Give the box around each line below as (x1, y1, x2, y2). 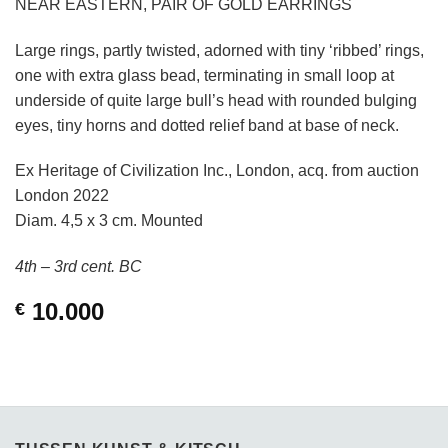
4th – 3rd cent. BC (15, 258, 142, 276)
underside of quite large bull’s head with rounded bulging (15, 91, 417, 109)
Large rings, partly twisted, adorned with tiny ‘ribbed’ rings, (15, 41, 424, 59)
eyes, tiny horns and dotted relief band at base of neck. (15, 116, 399, 134)
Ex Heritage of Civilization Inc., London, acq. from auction (15, 162, 419, 180)
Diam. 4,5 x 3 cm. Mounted (15, 212, 203, 230)
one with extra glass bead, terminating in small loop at (15, 66, 394, 84)
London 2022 (15, 187, 109, 205)
